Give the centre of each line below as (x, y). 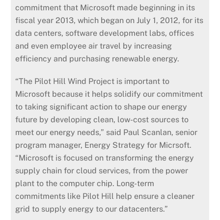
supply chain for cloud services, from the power (102, 171)
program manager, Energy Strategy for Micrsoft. (104, 145)
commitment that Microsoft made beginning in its (105, 7)
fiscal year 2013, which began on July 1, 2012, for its (110, 20)
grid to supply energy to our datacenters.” (92, 209)
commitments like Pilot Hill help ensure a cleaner (105, 196)
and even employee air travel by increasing (94, 46)
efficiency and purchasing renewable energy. (97, 58)
